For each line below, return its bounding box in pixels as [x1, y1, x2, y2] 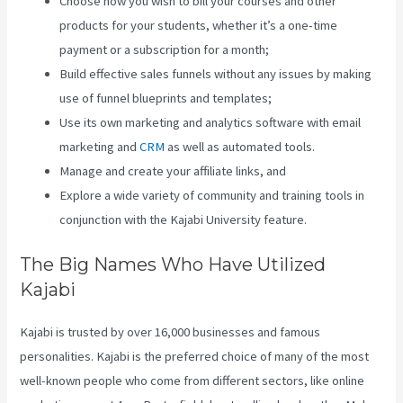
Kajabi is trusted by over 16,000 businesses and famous [20, 323, 321, 340]
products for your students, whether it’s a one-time [59, 17, 338, 34]
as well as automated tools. [165, 139, 316, 156]
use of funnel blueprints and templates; [59, 90, 273, 107]
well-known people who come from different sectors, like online [20, 372, 365, 389]
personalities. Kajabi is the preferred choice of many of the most [20, 347, 370, 364]
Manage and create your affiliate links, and [59, 163, 287, 180]
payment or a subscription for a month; [59, 41, 270, 58]
